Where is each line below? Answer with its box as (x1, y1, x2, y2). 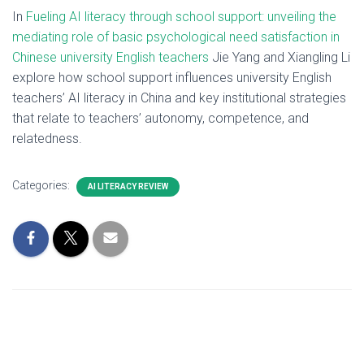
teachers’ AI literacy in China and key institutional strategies (12, 90, 346, 106)
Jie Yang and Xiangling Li (209, 50, 350, 65)
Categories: (12, 179, 72, 192)
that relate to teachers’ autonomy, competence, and (12, 110, 309, 126)
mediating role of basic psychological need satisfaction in (12, 29, 340, 45)
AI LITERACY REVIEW (88, 182, 168, 191)
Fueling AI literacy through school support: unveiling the (26, 9, 336, 24)
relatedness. (12, 131, 82, 146)
